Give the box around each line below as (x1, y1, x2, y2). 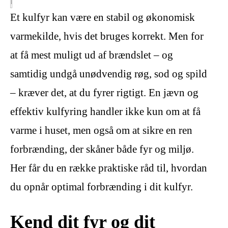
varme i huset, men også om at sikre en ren (10, 124, 192, 136)
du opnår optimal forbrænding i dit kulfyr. (10, 181, 193, 193)
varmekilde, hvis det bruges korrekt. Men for (10, 30, 204, 42)
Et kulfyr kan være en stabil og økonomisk (10, 11, 195, 23)
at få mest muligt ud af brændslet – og (10, 49, 173, 61)
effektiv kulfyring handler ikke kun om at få (10, 105, 201, 118)
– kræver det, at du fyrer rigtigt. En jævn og (10, 87, 198, 99)
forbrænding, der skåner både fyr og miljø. (10, 143, 194, 155)
